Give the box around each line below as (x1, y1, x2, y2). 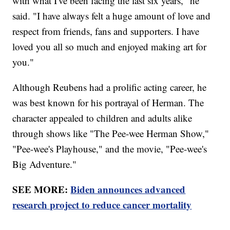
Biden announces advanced (70, 182, 186, 197)
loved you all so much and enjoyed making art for (12, 40, 207, 53)
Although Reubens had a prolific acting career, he (12, 81, 207, 94)
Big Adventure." (12, 158, 77, 171)
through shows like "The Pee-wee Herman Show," (12, 127, 209, 140)
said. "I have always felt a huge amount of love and (12, 9, 211, 23)
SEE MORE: (12, 182, 71, 197)
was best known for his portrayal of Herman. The (12, 96, 204, 109)
